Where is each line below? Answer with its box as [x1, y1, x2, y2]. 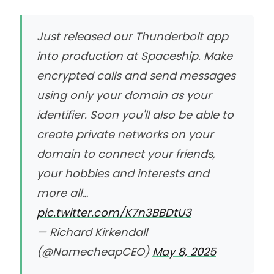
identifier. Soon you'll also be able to [37, 106, 234, 122]
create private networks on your [37, 126, 213, 142]
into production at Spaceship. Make [37, 48, 232, 64]
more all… [37, 185, 88, 201]
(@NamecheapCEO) [37, 243, 152, 259]
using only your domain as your [37, 87, 212, 103]
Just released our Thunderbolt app [37, 28, 228, 44]
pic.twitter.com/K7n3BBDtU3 [37, 204, 191, 220]
